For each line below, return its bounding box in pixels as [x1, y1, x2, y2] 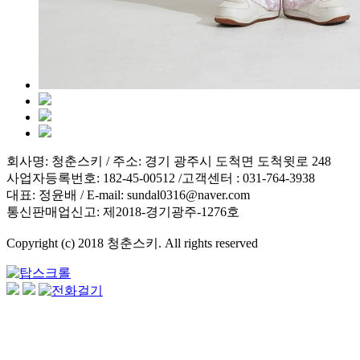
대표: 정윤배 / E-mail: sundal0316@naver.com [6, 188, 250, 202]
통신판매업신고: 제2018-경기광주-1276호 [6, 205, 239, 219]
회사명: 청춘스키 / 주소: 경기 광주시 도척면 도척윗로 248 [6, 154, 331, 169]
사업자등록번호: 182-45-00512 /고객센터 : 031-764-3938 [6, 171, 315, 186]
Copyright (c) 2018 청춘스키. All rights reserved [6, 236, 258, 251]
